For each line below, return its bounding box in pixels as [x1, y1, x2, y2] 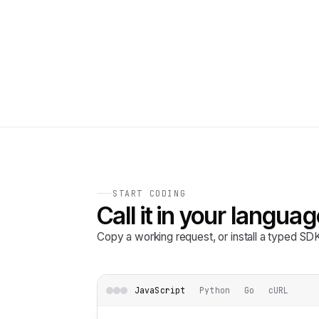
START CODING [113, 188, 187, 199]
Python [199, 285, 230, 296]
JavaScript [135, 285, 186, 296]
